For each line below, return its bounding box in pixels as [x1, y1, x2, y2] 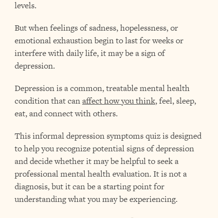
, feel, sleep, [155, 95, 196, 107]
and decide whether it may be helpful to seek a [15, 155, 179, 167]
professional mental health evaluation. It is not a [15, 168, 187, 180]
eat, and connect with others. [15, 108, 118, 119]
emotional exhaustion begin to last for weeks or [15, 35, 183, 46]
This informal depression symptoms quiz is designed [15, 130, 201, 142]
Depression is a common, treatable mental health [15, 82, 190, 94]
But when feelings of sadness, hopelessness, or [15, 22, 178, 34]
